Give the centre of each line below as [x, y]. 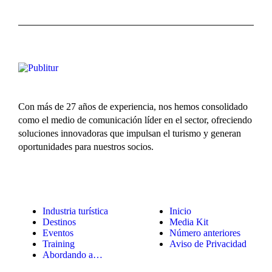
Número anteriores [205, 233]
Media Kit [189, 222]
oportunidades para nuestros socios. [86, 146]
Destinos [59, 222]
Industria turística [75, 211]
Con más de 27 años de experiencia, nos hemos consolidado [133, 106]
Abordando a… [73, 254]
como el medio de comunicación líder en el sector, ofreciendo [135, 120]
